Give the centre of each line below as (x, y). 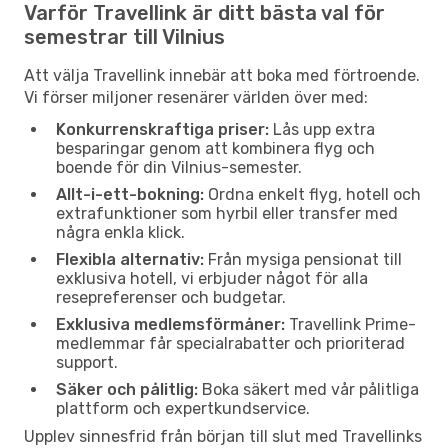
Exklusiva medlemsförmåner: (170, 324)
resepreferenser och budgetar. (171, 297)
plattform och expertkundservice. (183, 408)
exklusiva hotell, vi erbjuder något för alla (212, 278)
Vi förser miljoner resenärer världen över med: (196, 97)
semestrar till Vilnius (124, 36)
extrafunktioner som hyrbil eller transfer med (227, 213)
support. (87, 362)
